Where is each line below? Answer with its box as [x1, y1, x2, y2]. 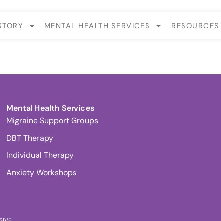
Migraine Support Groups [6, 115, 98, 126]
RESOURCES [171, 20, 220, 31]
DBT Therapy [6, 133, 53, 143]
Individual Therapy [6, 150, 74, 160]
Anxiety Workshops [6, 167, 77, 178]
